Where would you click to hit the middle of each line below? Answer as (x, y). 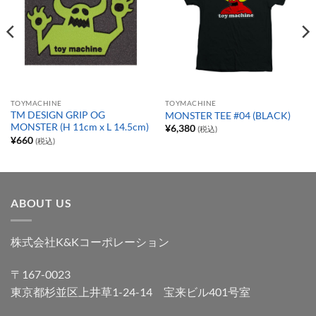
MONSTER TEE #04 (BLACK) (227, 115)
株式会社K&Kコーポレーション (90, 241)
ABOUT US (41, 203)
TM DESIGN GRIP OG (57, 115)
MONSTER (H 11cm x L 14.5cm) (79, 127)
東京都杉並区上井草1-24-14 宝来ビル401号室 (130, 291)
